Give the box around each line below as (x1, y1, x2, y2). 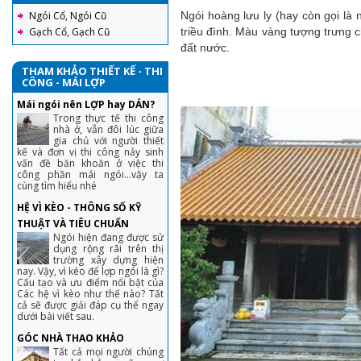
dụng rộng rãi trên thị (53, 242, 164, 255)
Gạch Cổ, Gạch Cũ (29, 25, 110, 39)
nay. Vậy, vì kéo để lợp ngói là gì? (17, 264, 164, 278)
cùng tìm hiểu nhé (17, 179, 97, 193)
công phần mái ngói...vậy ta (17, 168, 164, 181)
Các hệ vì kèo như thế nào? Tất (17, 287, 164, 301)
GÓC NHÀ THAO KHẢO (17, 331, 124, 345)
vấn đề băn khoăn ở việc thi (17, 156, 164, 170)
